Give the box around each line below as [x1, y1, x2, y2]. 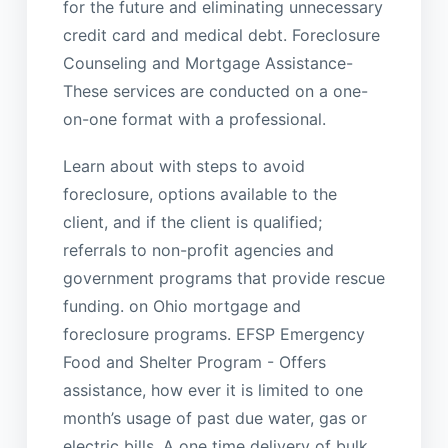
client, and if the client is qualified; [62, 211, 322, 232]
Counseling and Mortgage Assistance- [62, 53, 353, 74]
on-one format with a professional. [62, 109, 326, 130]
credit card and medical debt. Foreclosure [62, 25, 380, 46]
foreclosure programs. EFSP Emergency [62, 323, 365, 344]
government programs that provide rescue [62, 267, 385, 288]
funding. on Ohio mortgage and [62, 295, 301, 316]
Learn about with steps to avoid [62, 155, 305, 176]
